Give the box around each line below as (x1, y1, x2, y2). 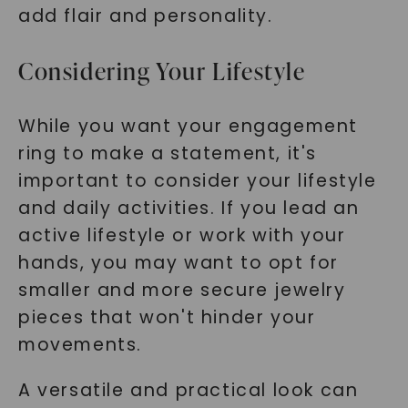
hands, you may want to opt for (17, 250, 339, 275)
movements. (17, 332, 142, 357)
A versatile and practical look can (17, 378, 359, 403)
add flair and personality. (17, 4, 273, 28)
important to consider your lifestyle (17, 168, 377, 193)
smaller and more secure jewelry (17, 278, 346, 302)
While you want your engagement (17, 114, 358, 138)
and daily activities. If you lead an (17, 196, 360, 220)
